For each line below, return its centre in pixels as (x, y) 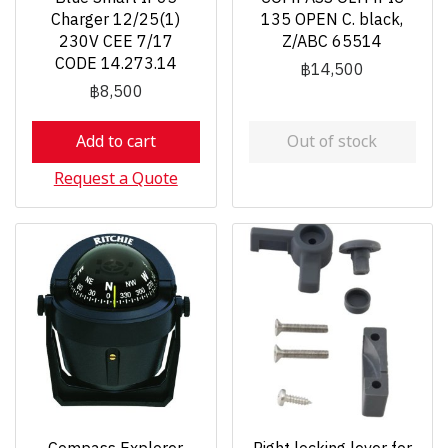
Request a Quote (115, 178)
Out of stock (332, 141)
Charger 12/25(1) (116, 20)
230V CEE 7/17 (115, 42)
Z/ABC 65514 (332, 42)
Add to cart (115, 141)
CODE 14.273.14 (115, 64)
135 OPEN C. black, (332, 20)
